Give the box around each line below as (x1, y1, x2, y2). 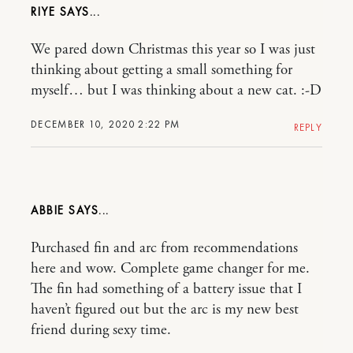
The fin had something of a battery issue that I (31, 279, 302, 299)
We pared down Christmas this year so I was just (31, 39, 315, 59)
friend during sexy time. (31, 320, 171, 340)
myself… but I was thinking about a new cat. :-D (31, 80, 321, 100)
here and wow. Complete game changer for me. (31, 258, 310, 278)
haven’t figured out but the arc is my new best (31, 299, 299, 319)
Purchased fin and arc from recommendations (31, 238, 298, 258)
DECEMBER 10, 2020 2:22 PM (31, 117, 180, 131)
